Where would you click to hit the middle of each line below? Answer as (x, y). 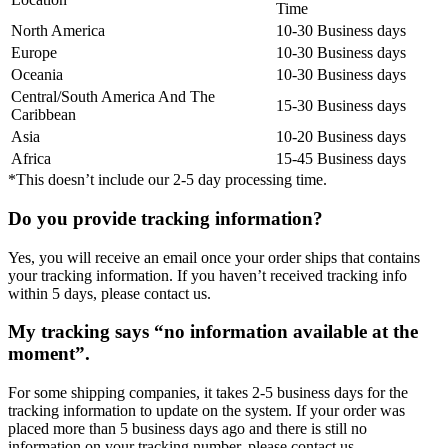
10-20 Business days (341, 137)
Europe (34, 53)
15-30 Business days (341, 106)
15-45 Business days (341, 159)
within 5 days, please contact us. (109, 293)
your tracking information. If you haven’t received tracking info (207, 275)
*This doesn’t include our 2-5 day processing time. (167, 180)
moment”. (49, 354)
